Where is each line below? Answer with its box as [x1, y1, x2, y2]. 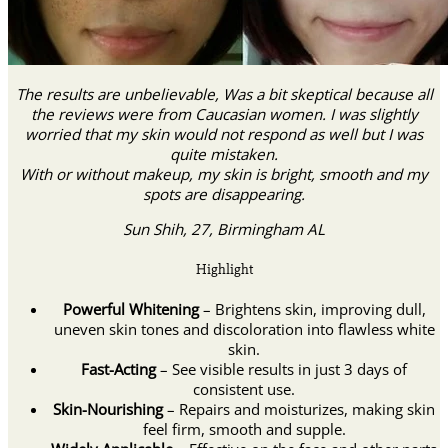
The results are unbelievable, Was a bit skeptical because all [15, 84, 433, 105]
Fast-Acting [81, 358, 156, 379]
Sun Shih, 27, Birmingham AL [123, 219, 325, 240]
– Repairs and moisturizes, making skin [163, 398, 435, 419]
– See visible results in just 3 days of [156, 358, 407, 379]
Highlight [195, 259, 253, 279]
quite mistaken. [170, 144, 278, 165]
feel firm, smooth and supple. [142, 418, 346, 439]
